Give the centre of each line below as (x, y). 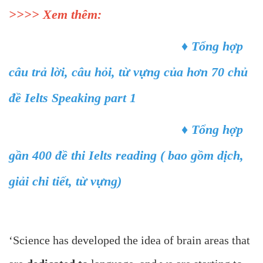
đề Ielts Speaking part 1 (73, 98)
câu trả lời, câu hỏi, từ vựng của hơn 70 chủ (128, 72)
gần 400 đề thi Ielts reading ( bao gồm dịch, (126, 156)
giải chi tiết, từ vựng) (65, 181)
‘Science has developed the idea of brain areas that (129, 240)
